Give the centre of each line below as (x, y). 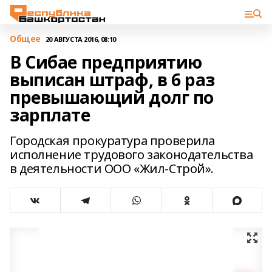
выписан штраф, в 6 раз (112, 80)
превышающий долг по (112, 97)
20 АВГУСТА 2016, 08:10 (80, 39)
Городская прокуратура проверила (112, 141)
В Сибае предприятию (106, 62)
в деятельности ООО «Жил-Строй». (112, 168)
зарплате (50, 115)
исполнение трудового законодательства (131, 155)
